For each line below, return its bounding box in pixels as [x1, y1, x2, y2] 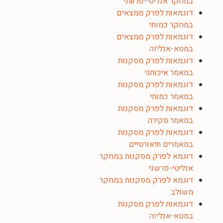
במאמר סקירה [148, 114, 193, 126]
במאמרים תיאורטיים [129, 138, 193, 150]
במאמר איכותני [145, 67, 193, 79]
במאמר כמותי [150, 91, 193, 103]
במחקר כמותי [149, 19, 193, 31]
